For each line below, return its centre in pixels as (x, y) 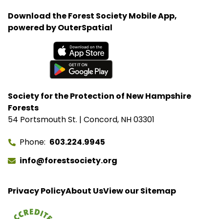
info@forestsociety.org (68, 161)
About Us (84, 191)
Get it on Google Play (48, 84)
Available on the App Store (59, 66)
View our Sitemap (140, 191)
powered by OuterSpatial (60, 28)
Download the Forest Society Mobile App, (92, 16)
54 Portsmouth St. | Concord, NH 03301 (81, 120)
